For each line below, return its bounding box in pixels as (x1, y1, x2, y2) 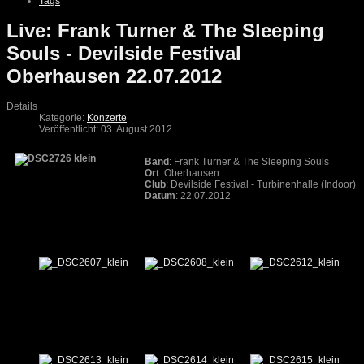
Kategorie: (39, 112, 87, 124)
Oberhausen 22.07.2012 (6, 65, 222, 88)
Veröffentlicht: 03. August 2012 (39, 123, 172, 136)
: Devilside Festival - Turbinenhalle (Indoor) (166, 179, 356, 191)
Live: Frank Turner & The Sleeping (6, 19, 324, 42)
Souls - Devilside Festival (6, 42, 241, 65)
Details (6, 101, 37, 113)
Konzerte (87, 112, 127, 124)
